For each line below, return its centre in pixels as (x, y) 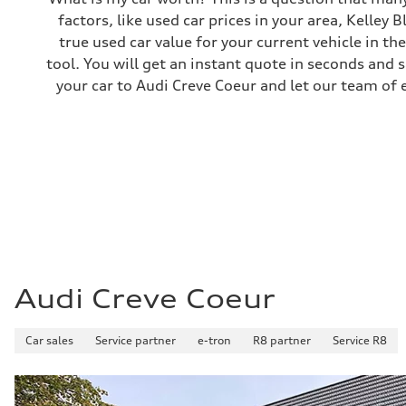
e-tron (214, 340)
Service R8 (360, 340)
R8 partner (282, 340)
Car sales (49, 340)
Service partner (135, 340)
